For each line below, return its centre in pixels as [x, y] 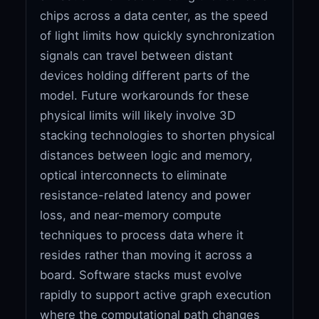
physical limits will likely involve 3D [138, 115]
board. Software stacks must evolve [141, 274]
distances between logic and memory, [147, 155]
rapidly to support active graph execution [156, 294]
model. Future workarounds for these [145, 95]
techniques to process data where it [142, 235]
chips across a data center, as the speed [154, 15]
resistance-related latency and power [146, 195]
